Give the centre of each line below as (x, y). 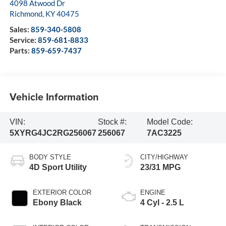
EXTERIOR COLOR (62, 192)
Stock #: (112, 122)
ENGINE (153, 192)
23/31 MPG (160, 167)
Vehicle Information (54, 96)
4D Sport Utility (58, 167)
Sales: (20, 30)
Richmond (26, 14)
